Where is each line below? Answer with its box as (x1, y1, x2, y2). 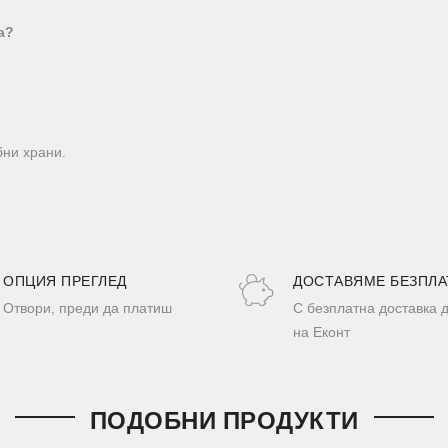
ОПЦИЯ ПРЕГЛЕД (3, 270, 127, 291)
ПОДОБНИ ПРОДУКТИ (89, 403, 359, 437)
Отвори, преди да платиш (3, 299, 172, 316)
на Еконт (293, 323, 350, 340)
